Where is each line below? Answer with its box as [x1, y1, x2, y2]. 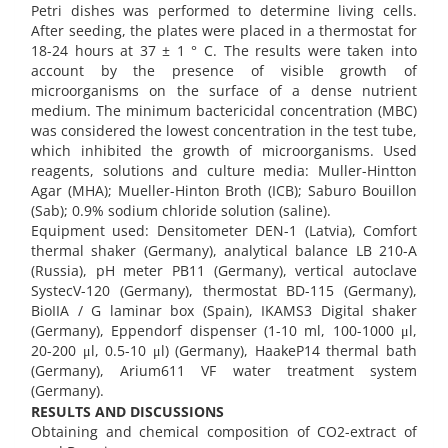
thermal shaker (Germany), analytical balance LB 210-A [31, 240, 417, 260]
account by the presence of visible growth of [31, 60, 417, 80]
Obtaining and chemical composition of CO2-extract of [31, 421, 417, 441]
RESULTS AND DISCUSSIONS [31, 401, 224, 421]
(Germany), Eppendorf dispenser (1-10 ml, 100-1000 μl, [31, 320, 417, 340]
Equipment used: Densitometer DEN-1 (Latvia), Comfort [31, 220, 417, 240]
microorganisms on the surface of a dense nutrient [31, 80, 417, 100]
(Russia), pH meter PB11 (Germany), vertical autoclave [31, 260, 417, 280]
